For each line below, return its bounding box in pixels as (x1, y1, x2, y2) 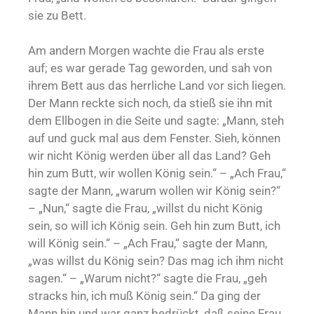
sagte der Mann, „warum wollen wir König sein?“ (28, 184, 280, 198)
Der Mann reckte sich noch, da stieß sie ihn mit (28, 96, 273, 111)
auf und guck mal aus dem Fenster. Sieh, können (28, 131, 280, 146)
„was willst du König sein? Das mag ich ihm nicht (28, 254, 284, 268)
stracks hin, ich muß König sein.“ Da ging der (28, 289, 261, 303)
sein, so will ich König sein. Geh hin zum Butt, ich (28, 219, 280, 233)
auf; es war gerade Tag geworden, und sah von (28, 61, 272, 76)
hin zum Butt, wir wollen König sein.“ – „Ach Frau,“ (28, 166, 286, 181)
